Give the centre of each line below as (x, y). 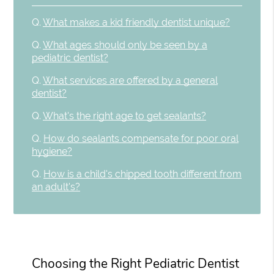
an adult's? (56, 187)
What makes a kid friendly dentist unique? (137, 23)
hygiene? (52, 152)
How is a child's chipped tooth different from (143, 174)
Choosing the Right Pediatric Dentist (136, 263)
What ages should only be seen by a (125, 45)
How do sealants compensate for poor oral (141, 139)
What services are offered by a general (131, 81)
